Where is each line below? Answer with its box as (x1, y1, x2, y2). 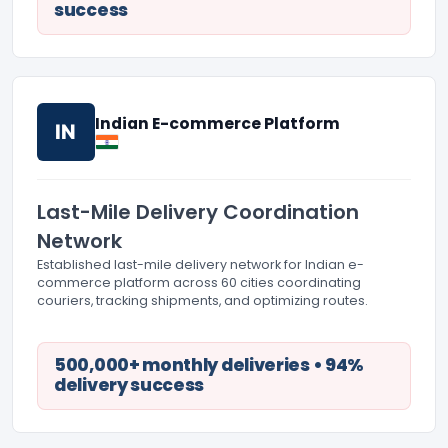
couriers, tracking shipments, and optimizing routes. (37, 292, 368, 310)
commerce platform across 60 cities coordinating (37, 274, 361, 292)
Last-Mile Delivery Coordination (37, 198, 359, 227)
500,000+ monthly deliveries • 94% (54, 353, 365, 378)
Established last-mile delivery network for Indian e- (37, 256, 364, 274)
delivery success (54, 373, 205, 398)
